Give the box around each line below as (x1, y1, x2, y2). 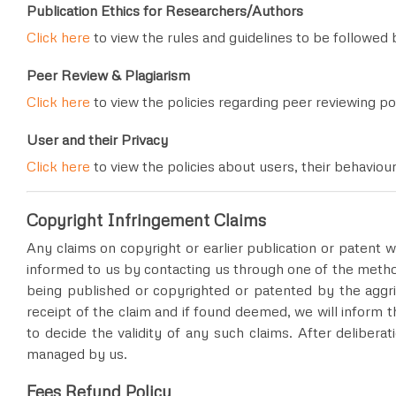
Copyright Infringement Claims (27, 209, 266, 230)
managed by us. (27, 344, 127, 362)
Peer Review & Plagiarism (27, 65, 190, 84)
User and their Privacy (27, 131, 168, 149)
